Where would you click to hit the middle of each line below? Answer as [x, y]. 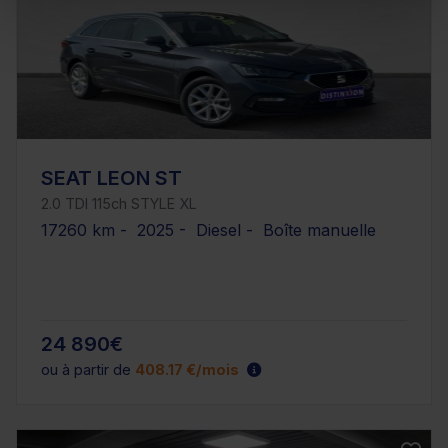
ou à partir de [88, 370]
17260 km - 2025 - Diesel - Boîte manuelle [208, 230]
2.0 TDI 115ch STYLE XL [119, 204]
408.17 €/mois [187, 370]
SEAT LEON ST [111, 178]
